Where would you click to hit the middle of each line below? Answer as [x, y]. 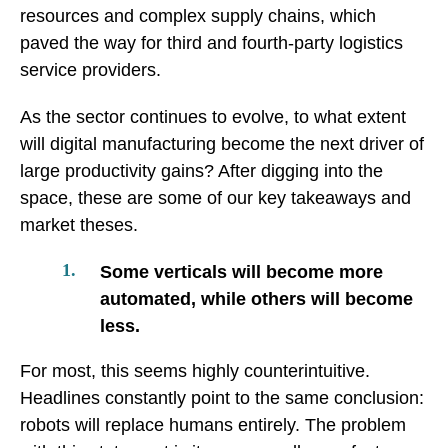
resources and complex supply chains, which [198, 15]
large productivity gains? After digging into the [201, 170]
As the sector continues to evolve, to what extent [213, 116]
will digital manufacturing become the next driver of [222, 143]
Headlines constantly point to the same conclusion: [222, 397]
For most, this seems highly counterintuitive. [195, 370]
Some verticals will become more [241, 271]
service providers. [90, 69]
